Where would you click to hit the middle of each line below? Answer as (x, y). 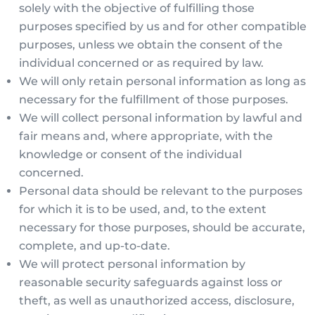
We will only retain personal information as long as (163, 81)
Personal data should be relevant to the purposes (161, 191)
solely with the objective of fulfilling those (137, 8)
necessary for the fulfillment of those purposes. (154, 99)
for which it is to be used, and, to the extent (143, 209)
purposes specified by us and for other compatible (163, 26)
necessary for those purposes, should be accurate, (162, 227)
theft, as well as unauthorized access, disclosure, (157, 301)
